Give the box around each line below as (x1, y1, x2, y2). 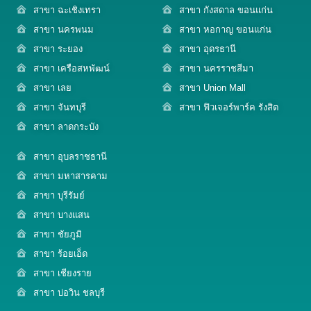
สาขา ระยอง (33, 43, 83, 54)
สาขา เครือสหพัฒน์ (33, 62, 110, 74)
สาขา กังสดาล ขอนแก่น (179, 4, 273, 15)
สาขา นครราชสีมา (179, 62, 253, 74)
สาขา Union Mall (179, 82, 246, 93)
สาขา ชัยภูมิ (33, 228, 82, 239)
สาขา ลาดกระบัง (33, 121, 99, 132)
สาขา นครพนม (33, 24, 94, 35)
